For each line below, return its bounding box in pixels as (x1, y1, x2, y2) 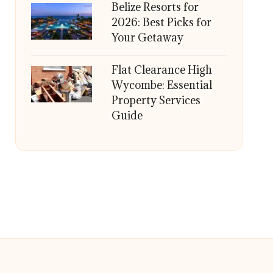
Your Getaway (111, 30, 183, 44)
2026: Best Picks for (111, 15, 211, 29)
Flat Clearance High (111, 63, 212, 77)
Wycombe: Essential (111, 78, 212, 92)
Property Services (111, 93, 200, 107)
